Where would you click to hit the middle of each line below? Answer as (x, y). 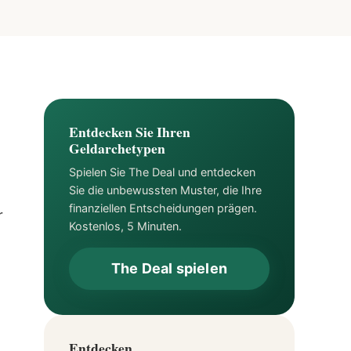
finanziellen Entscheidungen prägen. (163, 208)
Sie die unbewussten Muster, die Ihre (165, 190)
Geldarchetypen (117, 148)
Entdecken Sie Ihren (130, 132)
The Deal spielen (169, 268)
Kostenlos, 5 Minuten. (125, 226)
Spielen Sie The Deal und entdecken (162, 172)
